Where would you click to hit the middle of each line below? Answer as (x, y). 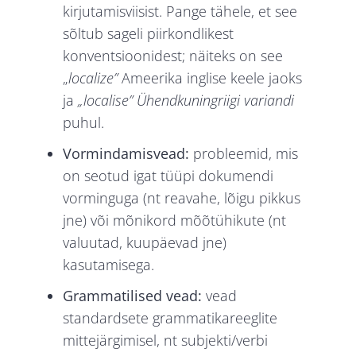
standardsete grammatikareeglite (170, 317)
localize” (93, 78)
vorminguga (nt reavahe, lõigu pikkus (182, 197)
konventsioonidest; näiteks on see (173, 56)
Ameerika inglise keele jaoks (210, 78)
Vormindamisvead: (128, 153)
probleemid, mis (246, 153)
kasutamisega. (109, 264)
